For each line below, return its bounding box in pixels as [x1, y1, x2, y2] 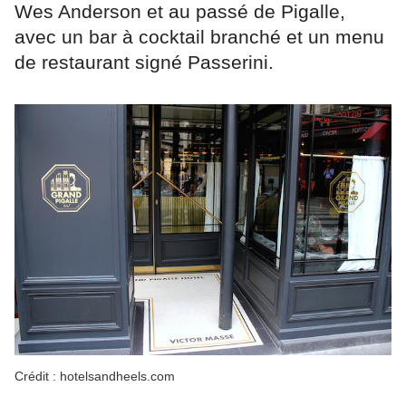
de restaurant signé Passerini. [14, 51, 274, 72]
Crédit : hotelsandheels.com [14, 369, 175, 384]
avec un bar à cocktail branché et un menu [14, 25, 384, 47]
